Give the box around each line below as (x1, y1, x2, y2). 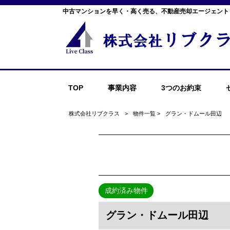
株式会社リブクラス (69, 110, 120, 117)
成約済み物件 (104, 186, 148, 195)
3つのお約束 (161, 84, 201, 92)
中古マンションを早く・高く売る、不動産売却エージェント (63, 8, 229, 15)
